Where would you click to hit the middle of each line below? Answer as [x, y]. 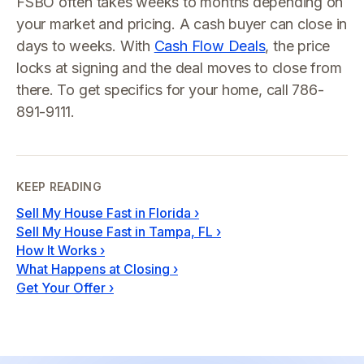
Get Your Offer [61, 288]
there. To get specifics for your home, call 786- [170, 90]
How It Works [56, 250]
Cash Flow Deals [210, 46]
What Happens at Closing [93, 269]
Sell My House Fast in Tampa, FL [115, 232]
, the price [298, 46]
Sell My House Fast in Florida [104, 213]
